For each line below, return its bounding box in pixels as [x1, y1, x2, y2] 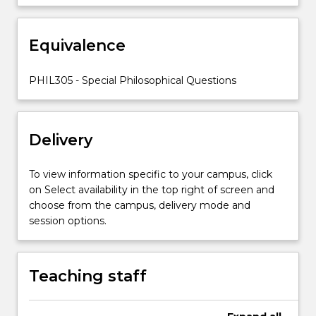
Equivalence [29, 36, 126, 55]
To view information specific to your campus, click [29, 168, 272, 181]
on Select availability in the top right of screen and [29, 183, 274, 197]
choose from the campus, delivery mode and [29, 199, 250, 212]
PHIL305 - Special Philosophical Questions [29, 73, 236, 87]
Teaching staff [29, 267, 147, 286]
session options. [29, 214, 107, 228]
